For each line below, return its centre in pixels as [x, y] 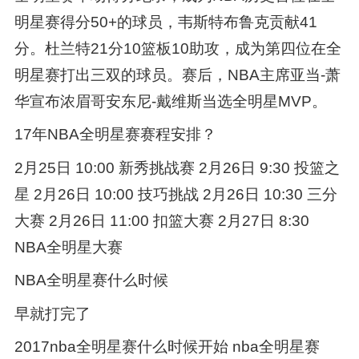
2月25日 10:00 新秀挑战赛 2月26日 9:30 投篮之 [177, 167]
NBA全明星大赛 [68, 247]
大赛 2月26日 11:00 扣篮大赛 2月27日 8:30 [161, 220]
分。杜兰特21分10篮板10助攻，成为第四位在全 [177, 48]
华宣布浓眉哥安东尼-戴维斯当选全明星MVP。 [170, 101]
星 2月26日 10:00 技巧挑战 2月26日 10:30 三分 [175, 194]
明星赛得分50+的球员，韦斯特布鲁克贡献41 [165, 22]
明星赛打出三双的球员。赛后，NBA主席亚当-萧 [177, 75]
